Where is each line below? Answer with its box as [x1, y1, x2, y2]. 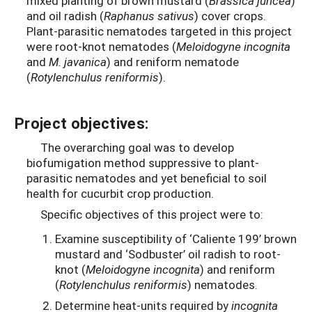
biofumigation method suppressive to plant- [26, 154, 259, 171]
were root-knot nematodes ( [26, 38, 176, 55]
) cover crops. [194, 8, 266, 24]
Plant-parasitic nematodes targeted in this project [26, 23, 292, 40]
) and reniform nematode [107, 54, 239, 70]
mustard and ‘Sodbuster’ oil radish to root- [55, 245, 281, 262]
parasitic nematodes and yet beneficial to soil [26, 169, 267, 186]
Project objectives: [15, 112, 149, 133]
